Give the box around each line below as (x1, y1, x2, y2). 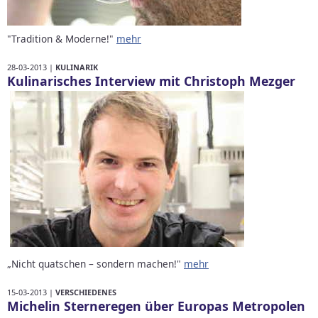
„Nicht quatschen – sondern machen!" (7, 256, 184, 270)
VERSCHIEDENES (55, 286, 116, 297)
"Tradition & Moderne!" (7, 32, 116, 46)
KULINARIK (55, 62, 98, 73)
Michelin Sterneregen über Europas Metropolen (7, 297, 305, 314)
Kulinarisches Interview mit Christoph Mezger (7, 72, 295, 90)
